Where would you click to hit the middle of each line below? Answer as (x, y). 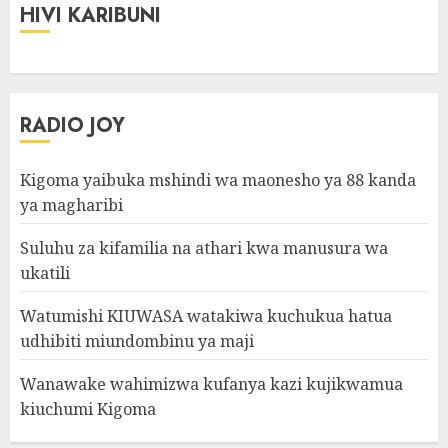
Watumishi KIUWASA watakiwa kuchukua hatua (206, 316)
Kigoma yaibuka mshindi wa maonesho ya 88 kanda (218, 180)
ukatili (45, 273)
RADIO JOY (72, 125)
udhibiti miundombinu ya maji (137, 341)
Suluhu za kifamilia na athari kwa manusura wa (204, 248)
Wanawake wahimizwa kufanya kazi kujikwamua (211, 384)
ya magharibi (71, 205)
